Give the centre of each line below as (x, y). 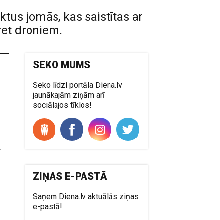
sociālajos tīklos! (63, 105)
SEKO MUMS (62, 65)
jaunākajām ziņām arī (69, 95)
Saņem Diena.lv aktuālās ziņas (86, 197)
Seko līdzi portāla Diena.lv (78, 85)
